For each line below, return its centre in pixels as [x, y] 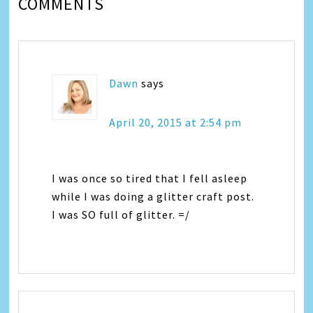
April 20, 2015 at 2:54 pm [176, 122]
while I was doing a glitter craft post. [153, 196]
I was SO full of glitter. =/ [121, 214]
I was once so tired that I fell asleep [150, 178]
